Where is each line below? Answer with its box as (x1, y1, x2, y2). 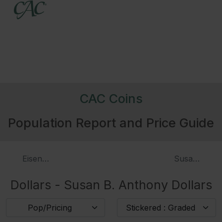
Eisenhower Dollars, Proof (22, 153, 122, 164)
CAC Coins (79, 91, 143, 106)
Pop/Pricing (27, 202, 72, 213)
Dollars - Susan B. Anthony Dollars (10, 177, 212, 192)
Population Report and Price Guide (8, 115, 214, 130)
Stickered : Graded (126, 202, 195, 213)
